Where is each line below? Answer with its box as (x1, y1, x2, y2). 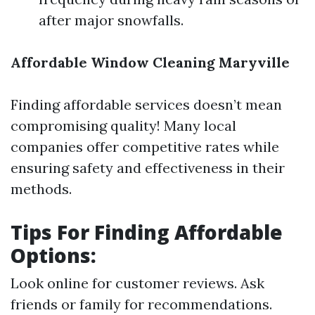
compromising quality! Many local (11, 117, 236, 134)
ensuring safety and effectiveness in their (11, 159, 285, 176)
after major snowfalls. (39, 11, 184, 29)
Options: (11, 242, 96, 269)
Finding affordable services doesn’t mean (11, 96, 282, 113)
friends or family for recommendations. (11, 295, 272, 313)
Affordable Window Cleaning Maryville (11, 53, 290, 71)
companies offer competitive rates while (11, 138, 279, 155)
